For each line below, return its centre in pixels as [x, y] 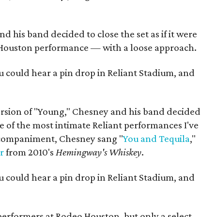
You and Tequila [156, 139]
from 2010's [30, 152]
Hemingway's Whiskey [99, 152]
